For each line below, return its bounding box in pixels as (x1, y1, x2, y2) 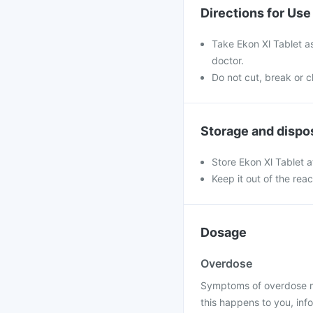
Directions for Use (201, 6, 311, 20)
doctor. (212, 54, 244, 66)
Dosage (201, 225, 247, 240)
